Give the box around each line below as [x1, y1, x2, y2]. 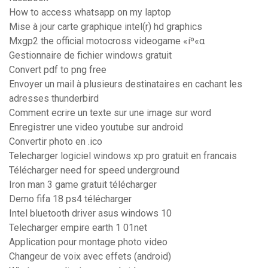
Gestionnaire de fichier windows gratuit [9, 50, 172, 62]
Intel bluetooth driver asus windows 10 [9, 208, 172, 220]
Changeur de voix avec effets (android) [9, 251, 171, 263]
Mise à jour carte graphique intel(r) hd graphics [9, 21, 202, 33]
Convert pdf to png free [9, 64, 106, 76]
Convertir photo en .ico [9, 136, 102, 148]
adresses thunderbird [9, 93, 99, 105]
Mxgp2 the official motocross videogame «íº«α [9, 35, 205, 47]
